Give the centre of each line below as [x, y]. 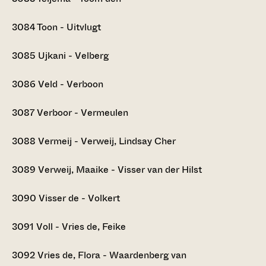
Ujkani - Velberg [72, 55]
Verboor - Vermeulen [81, 112]
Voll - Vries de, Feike [80, 226]
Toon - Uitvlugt [68, 27]
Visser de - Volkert [78, 198]
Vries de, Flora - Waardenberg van [111, 255]
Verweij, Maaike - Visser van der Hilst [119, 169]
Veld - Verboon [69, 84]
